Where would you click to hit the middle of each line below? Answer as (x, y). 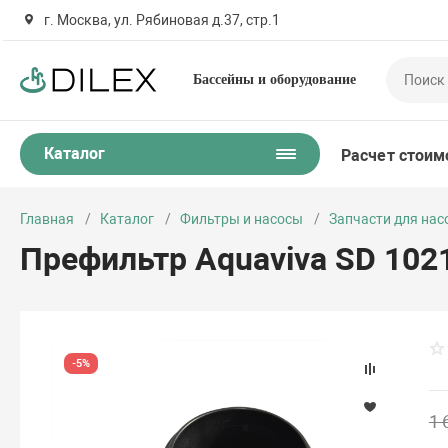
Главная (47, 219)
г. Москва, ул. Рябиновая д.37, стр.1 (161, 20)
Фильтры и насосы (242, 219)
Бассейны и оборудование (275, 79)
